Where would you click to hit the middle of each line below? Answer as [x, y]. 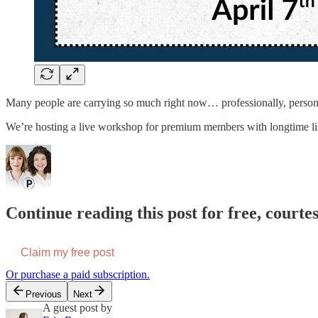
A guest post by [77, 308]
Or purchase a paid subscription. [78, 275]
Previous [44, 295]
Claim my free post [67, 253]
